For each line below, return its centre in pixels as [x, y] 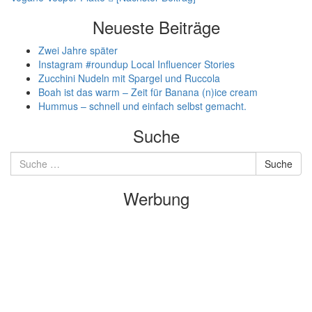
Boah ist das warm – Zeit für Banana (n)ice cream [148, 92]
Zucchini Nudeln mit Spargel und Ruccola [129, 78]
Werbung [156, 198]
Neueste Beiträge [156, 27]
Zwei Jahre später [78, 50]
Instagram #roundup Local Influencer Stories [136, 64]
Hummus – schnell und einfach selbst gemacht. [142, 106]
